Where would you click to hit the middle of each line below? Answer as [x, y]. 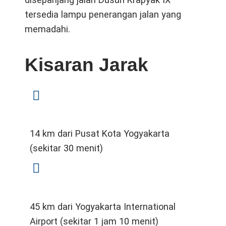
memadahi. [48, 29]
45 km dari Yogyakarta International [103, 206]
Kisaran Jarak [87, 65]
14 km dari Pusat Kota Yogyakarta [100, 134]
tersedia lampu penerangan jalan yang [103, 14]
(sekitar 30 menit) [67, 148]
